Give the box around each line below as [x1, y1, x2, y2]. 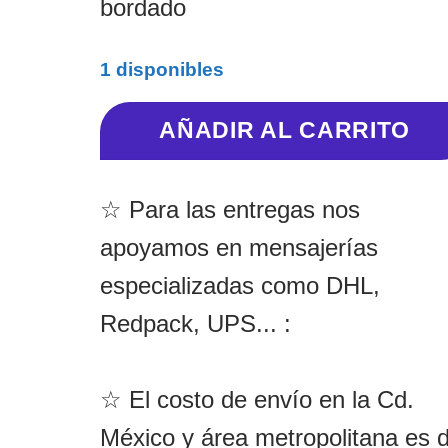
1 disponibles [99, 59, 224, 81]
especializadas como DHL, [99, 271, 380, 299]
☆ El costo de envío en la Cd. [99, 385, 414, 413]
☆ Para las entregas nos [99, 195, 360, 223]
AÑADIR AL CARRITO [159, 117, 412, 144]
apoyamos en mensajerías [99, 233, 378, 261]
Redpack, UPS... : [99, 309, 291, 337]
